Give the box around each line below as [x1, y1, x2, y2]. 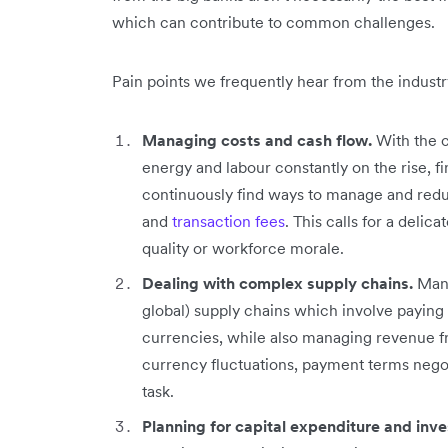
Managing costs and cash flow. [142, 130, 372, 150]
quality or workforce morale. [142, 238, 344, 258]
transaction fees [172, 211, 285, 231]
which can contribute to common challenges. [112, 12, 435, 32]
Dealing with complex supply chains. [142, 273, 413, 293]
